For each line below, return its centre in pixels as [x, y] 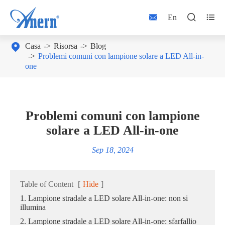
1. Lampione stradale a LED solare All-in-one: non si [104, 198]
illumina [33, 207]
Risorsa [66, 46]
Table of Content [47, 184]
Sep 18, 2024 [113, 150]
